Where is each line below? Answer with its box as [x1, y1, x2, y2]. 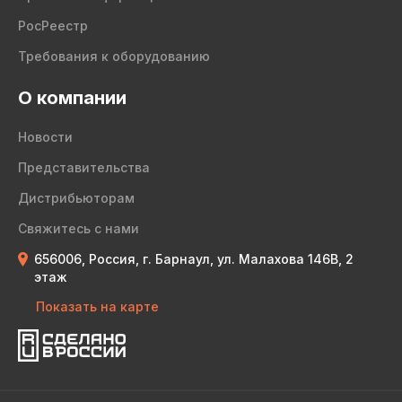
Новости [18, 129, 73, 144]
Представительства [18, 160, 150, 175]
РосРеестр [18, 18, 88, 33]
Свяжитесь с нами [18, 221, 139, 236]
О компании [18, 87, 127, 109]
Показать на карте [36, 299, 159, 314]
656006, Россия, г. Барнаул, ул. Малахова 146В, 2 [34, 251, 354, 267]
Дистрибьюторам [18, 190, 135, 205]
